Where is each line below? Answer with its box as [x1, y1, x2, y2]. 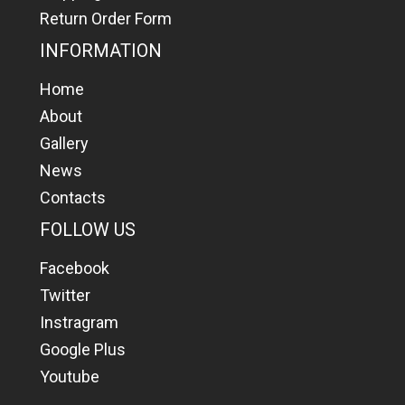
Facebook [40, 259, 109, 278]
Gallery [40, 134, 89, 153]
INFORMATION [40, 40, 162, 61]
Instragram [40, 313, 118, 332]
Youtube [40, 367, 99, 386]
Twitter [40, 286, 90, 305]
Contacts [40, 188, 106, 207]
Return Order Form [40, 9, 172, 28]
